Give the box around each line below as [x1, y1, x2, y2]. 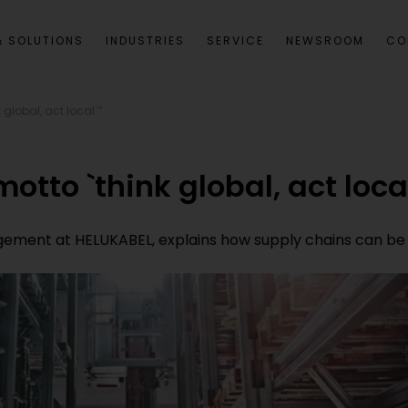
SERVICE [207, 33, 264, 48]
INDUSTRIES [106, 33, 185, 48]
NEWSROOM [286, 33, 364, 48]
